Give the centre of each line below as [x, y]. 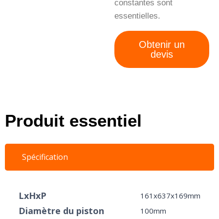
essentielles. [137, 16]
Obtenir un [162, 45]
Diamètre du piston [61, 211]
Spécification [45, 157]
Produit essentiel [73, 121]
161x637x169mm [170, 196]
